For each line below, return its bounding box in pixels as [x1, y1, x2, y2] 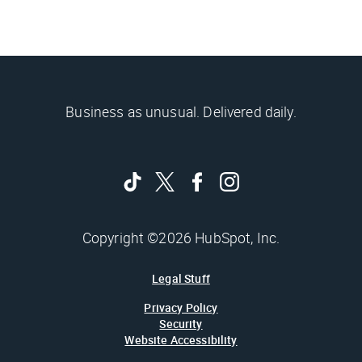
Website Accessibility [124, 331, 238, 347]
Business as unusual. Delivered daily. [65, 101, 297, 121]
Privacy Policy [144, 299, 218, 315]
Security [159, 315, 203, 331]
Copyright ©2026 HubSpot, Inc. [82, 227, 280, 247]
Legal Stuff [152, 270, 210, 286]
